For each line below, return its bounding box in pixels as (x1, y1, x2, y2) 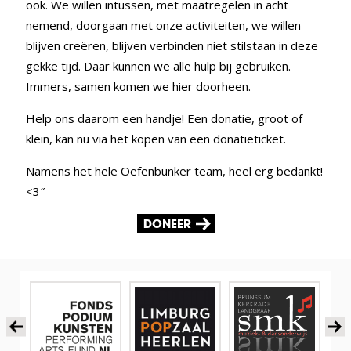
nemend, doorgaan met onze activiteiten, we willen (26, 16, 302, 33)
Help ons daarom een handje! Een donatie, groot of (26, 110, 303, 126)
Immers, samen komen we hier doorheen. (26, 78, 251, 94)
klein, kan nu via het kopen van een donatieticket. (26, 130, 287, 147)
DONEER (143, 215, 191, 231)
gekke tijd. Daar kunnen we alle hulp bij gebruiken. (26, 57, 291, 74)
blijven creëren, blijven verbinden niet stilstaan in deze (26, 37, 319, 53)
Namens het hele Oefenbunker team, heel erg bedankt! (26, 162, 324, 179)
